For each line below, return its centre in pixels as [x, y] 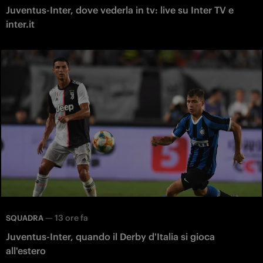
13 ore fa [71, 218]
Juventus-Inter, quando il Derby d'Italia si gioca [110, 237]
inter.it [20, 24]
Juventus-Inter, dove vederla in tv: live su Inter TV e [120, 10]
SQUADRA [25, 218]
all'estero [26, 251]
